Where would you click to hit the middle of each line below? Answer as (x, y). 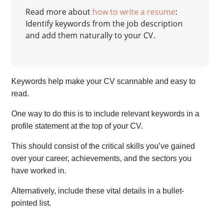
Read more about (59, 12)
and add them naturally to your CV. (90, 36)
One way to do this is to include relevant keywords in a (106, 113)
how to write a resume (134, 12)
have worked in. (40, 170)
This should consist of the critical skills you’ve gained (103, 146)
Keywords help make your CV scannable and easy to (104, 81)
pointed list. (31, 203)
